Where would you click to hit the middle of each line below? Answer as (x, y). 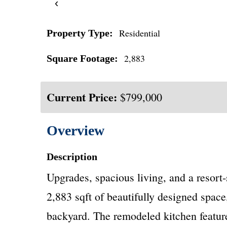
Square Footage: (82, 58)
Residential (140, 33)
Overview (75, 130)
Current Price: (82, 97)
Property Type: (80, 33)
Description (72, 157)
